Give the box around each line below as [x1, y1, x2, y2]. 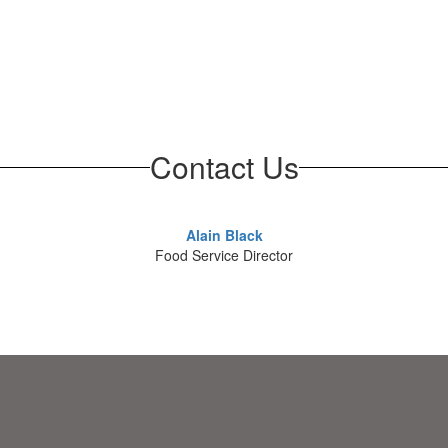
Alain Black [185, 225, 263, 245]
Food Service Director [155, 245, 293, 265]
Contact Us [149, 145, 299, 188]
